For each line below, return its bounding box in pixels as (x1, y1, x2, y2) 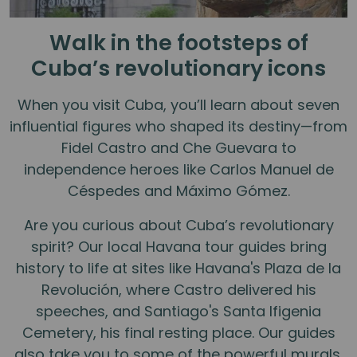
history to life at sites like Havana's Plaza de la (16, 257, 341, 278)
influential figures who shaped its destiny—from (10, 116, 347, 136)
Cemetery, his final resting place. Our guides (22, 322, 335, 343)
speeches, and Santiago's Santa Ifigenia (36, 300, 321, 321)
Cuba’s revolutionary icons (31, 53, 326, 83)
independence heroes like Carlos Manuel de (23, 159, 334, 179)
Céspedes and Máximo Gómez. (67, 180, 290, 201)
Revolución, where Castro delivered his (41, 279, 316, 300)
